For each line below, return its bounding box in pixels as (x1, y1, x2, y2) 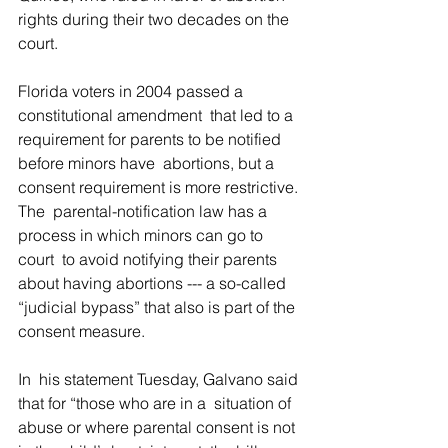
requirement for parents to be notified (18, 129, 285, 149)
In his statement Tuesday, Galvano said (18, 369, 302, 389)
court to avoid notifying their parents (18, 249, 281, 269)
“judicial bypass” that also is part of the (18, 297, 299, 317)
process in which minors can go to (18, 225, 267, 245)
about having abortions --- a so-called (18, 273, 294, 293)
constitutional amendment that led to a (18, 105, 297, 125)
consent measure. (18, 321, 145, 341)
